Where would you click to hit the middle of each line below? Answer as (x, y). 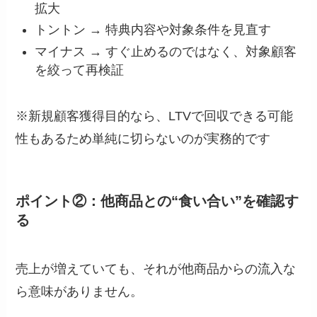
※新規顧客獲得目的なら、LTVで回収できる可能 (155, 116)
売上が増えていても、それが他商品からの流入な (156, 269)
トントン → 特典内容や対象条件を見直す (153, 30)
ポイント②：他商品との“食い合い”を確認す (157, 201)
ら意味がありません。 (80, 292)
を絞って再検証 (80, 70)
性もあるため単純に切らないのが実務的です (143, 138)
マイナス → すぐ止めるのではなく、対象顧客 (166, 51)
